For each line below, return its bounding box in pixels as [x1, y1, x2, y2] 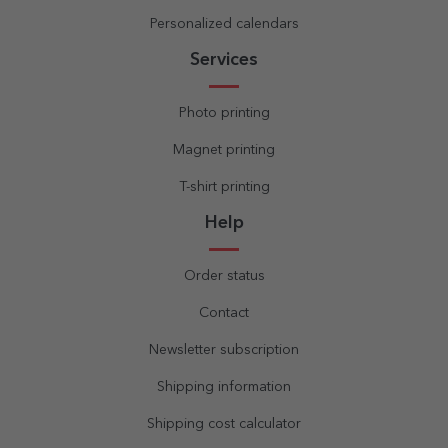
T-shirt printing [178, 180, 270, 195]
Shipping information [157, 380, 291, 395]
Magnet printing [173, 143, 275, 158]
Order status [183, 269, 265, 284]
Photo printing [178, 106, 270, 121]
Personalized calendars [149, 17, 299, 32]
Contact [199, 306, 249, 321]
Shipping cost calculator [147, 417, 301, 432]
